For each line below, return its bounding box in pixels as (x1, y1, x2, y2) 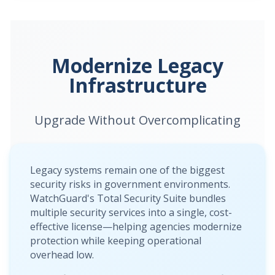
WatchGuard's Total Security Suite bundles (30, 191, 226, 205)
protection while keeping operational (30, 233, 201, 247)
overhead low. (30, 247, 94, 261)
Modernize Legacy (52, 52, 223, 79)
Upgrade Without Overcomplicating (34, 111, 241, 128)
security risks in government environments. (30, 177, 230, 191)
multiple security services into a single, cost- (30, 205, 232, 219)
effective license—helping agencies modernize (30, 219, 242, 233)
